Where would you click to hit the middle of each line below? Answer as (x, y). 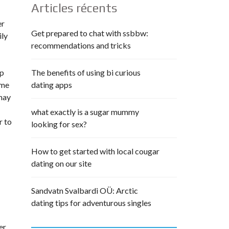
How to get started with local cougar (95, 151)
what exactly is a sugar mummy (85, 112)
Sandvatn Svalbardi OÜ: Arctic (85, 190)
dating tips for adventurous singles (91, 203)
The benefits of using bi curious (86, 72)
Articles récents (74, 8)
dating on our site (61, 163)
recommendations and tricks (81, 45)
